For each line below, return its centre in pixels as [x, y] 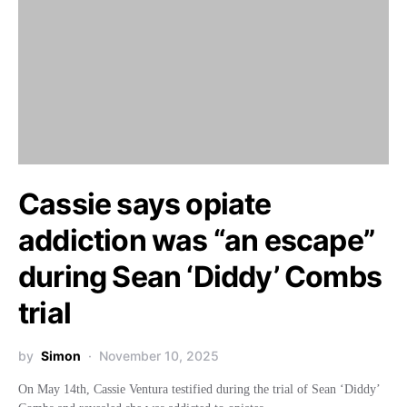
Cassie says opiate [145, 204]
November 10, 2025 [159, 356]
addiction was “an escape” [197, 240]
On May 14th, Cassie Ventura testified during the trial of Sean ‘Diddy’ [199, 389]
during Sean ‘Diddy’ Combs [200, 277]
